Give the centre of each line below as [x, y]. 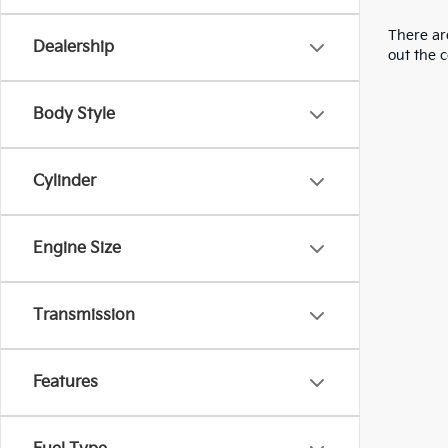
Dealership [73, 48]
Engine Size [77, 249]
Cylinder [64, 182]
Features [65, 383]
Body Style [74, 115]
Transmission [84, 316]
